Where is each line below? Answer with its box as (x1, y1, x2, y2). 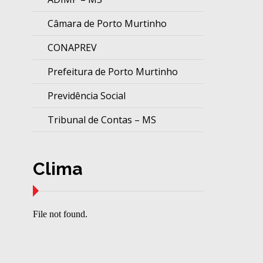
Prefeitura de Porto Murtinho (47, 65, 178, 79)
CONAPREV (47, 41, 97, 55)
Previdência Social (47, 89, 126, 103)
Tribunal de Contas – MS (47, 113, 156, 127)
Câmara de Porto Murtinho (47, 17, 167, 31)
